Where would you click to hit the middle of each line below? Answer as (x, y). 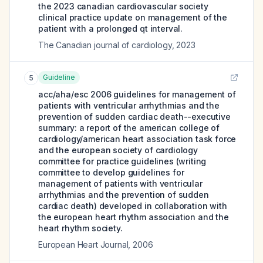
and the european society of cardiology (118, 150)
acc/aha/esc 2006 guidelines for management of (137, 94)
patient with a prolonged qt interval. (111, 28)
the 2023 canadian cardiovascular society (123, 6)
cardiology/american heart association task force (137, 139)
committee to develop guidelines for (111, 172)
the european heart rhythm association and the (134, 217)
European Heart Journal (83, 245)
